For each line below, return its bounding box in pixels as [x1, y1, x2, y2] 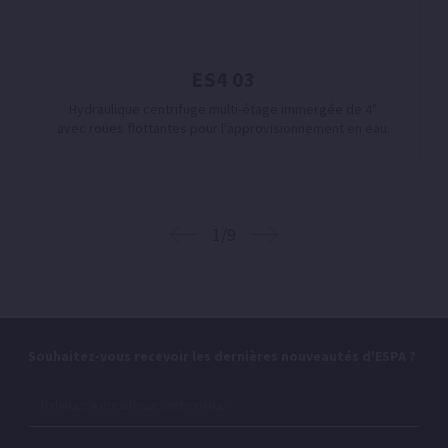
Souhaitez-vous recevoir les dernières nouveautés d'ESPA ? [28, 347, 416, 365]
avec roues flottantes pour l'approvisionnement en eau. [56, 118, 390, 137]
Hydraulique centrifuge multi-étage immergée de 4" [69, 99, 377, 118]
